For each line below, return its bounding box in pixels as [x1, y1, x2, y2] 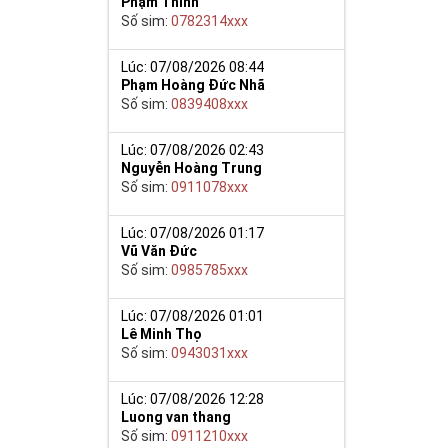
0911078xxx [171, 178, 249, 195]
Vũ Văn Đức [121, 242, 198, 259]
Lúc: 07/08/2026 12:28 [121, 390, 265, 407]
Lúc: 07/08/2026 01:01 [121, 307, 265, 324]
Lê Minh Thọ [121, 325, 203, 342]
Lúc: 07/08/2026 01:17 [121, 224, 265, 241]
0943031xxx [171, 344, 249, 361]
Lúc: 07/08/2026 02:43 [121, 141, 265, 158]
